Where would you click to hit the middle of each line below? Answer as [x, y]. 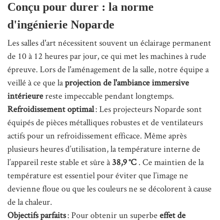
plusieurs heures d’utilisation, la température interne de [104, 149]
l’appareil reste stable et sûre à [60, 162]
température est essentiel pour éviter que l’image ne [98, 175]
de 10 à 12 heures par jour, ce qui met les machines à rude [107, 56]
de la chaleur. [30, 202]
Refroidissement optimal [51, 109]
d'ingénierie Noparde [61, 25]
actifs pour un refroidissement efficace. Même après [97, 136]
